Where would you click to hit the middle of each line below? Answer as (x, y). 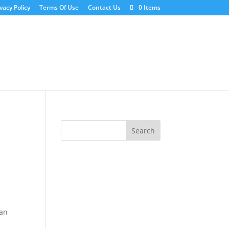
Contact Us (104, 7)
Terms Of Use (59, 7)
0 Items (149, 7)
